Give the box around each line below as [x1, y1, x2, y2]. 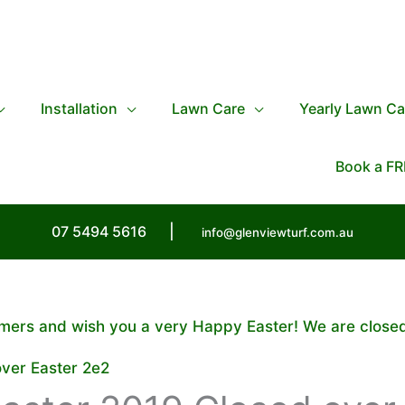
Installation [41, 99, 118, 118]
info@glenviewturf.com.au [202, 225, 353, 240]
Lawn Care [172, 99, 245, 118]
